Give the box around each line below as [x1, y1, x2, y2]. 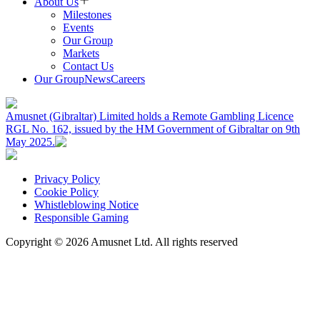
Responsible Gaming [34, 211, 129, 224]
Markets [63, 47, 99, 60]
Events [63, 21, 94, 34]
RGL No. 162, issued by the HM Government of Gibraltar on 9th [6, 123, 300, 136]
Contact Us [63, 60, 114, 73]
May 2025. [6, 136, 55, 149]
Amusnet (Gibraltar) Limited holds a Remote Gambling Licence [6, 110, 294, 123]
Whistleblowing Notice [34, 199, 139, 211]
